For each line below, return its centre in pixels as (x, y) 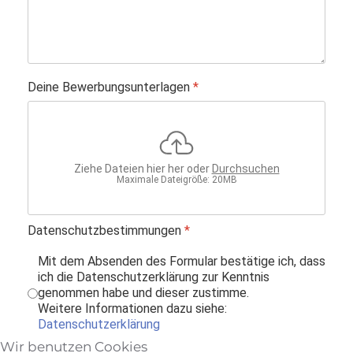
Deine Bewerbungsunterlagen (110, 87)
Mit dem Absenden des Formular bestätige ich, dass (182, 262)
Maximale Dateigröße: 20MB (176, 180)
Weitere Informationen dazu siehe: (132, 309)
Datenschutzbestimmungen (106, 230)
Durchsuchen (245, 169)
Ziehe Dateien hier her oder (143, 169)
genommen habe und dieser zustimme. (145, 293)
